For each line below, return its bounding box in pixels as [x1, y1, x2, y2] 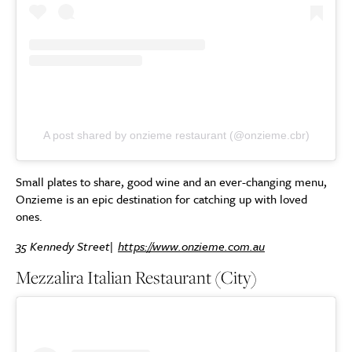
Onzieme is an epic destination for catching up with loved [16, 190, 307, 208]
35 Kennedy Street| [16, 237, 118, 255]
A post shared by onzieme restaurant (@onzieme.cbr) [42, 129, 310, 142]
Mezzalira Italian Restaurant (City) [16, 265, 257, 291]
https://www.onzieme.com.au [118, 237, 265, 255]
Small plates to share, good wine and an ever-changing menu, [16, 173, 327, 191]
